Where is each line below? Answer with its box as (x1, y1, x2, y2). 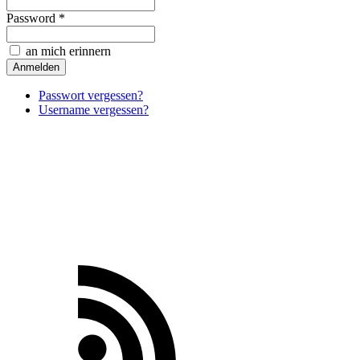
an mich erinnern (22, 44, 111, 59)
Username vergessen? (39, 103, 149, 117)
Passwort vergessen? (39, 88, 143, 103)
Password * (6, 11, 65, 26)
